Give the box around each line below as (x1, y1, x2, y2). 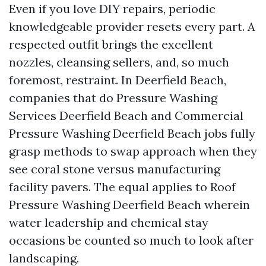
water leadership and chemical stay (9, 215, 208, 230)
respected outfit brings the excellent (9, 37, 213, 52)
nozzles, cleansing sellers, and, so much (9, 55, 229, 69)
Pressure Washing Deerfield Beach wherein (9, 197, 250, 212)
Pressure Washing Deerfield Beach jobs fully (9, 126, 255, 141)
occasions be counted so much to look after (9, 233, 254, 248)
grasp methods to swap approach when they (9, 144, 257, 159)
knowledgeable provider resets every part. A (9, 19, 255, 34)
